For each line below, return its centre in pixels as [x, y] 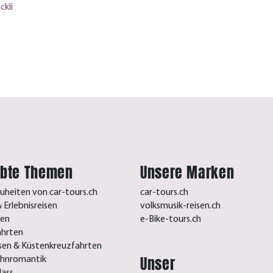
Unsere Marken [187, 172]
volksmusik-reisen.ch [180, 206]
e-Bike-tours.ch [171, 219]
